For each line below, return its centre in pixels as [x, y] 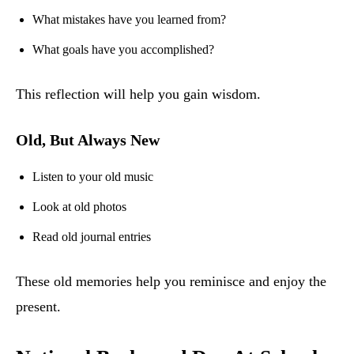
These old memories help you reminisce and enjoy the [171, 282]
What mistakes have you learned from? [129, 20]
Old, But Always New [88, 140]
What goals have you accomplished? [123, 50]
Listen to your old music [93, 177]
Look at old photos [79, 207]
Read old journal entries [92, 237]
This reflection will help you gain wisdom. [138, 94]
